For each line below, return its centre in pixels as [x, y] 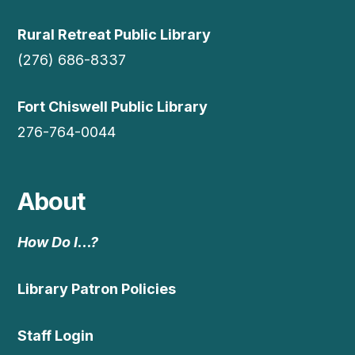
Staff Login [56, 335]
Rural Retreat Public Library [115, 34]
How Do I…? [58, 242]
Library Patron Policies [97, 288]
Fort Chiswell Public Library [115, 106]
